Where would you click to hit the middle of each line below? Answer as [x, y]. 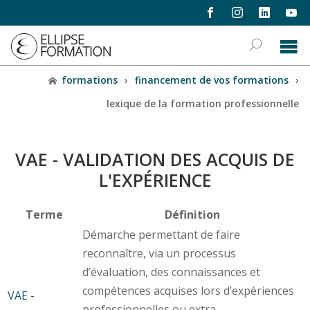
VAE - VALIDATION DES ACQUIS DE [155, 159]
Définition [192, 214]
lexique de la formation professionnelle [202, 103]
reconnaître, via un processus [159, 253]
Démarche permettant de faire [161, 234]
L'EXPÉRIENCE [155, 180]
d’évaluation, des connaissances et [171, 272]
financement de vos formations [211, 80]
